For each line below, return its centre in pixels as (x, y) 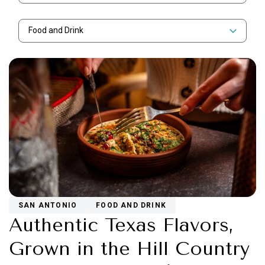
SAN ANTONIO (48, 206)
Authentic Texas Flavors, (121, 225)
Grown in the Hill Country (129, 249)
